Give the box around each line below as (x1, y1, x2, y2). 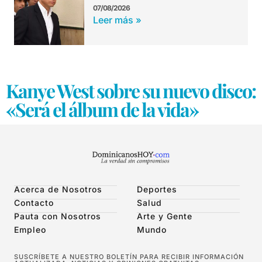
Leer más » (93, 14, 142, 26)
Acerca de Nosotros (14, 184, 102, 195)
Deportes (137, 184, 177, 195)
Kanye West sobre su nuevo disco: (6, 78, 256, 104)
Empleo (14, 225, 46, 235)
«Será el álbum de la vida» (6, 96, 198, 122)
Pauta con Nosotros (14, 211, 101, 222)
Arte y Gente (137, 211, 192, 222)
